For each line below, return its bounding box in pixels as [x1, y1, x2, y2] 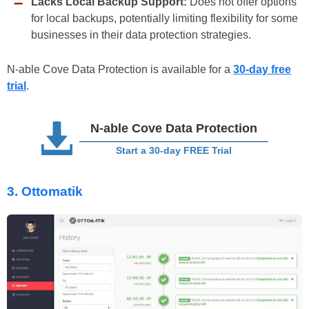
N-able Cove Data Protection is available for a [7, 63, 233, 76]
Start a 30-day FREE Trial [115, 145, 232, 157]
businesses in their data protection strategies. [31, 29, 251, 41]
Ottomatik [21, 184, 83, 199]
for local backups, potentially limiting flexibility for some [31, 12, 298, 25]
